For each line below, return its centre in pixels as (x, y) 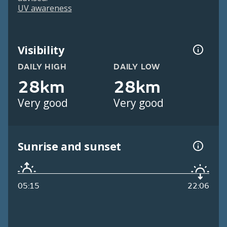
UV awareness (45, 8)
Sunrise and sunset (69, 146)
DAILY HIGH (42, 67)
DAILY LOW (137, 67)
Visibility (41, 50)
